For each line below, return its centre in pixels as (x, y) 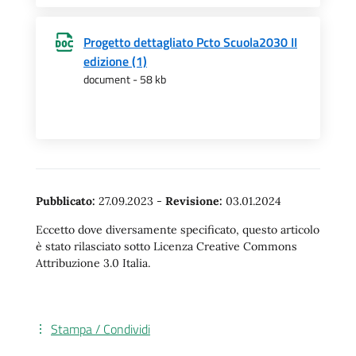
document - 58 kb (125, 79)
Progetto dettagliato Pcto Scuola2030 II (190, 42)
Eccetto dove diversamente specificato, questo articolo (178, 230)
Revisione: (194, 201)
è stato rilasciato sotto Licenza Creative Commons (166, 246)
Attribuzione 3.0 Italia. (93, 263)
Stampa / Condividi (101, 329)
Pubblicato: (66, 201)
